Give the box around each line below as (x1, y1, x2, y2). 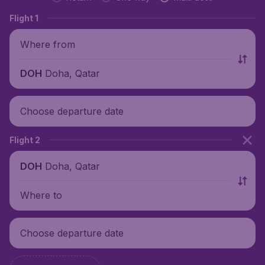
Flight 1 (9, 13, 38, 23)
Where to (20, 189, 62, 201)
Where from (20, 38, 75, 50)
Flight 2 (9, 135, 40, 145)
